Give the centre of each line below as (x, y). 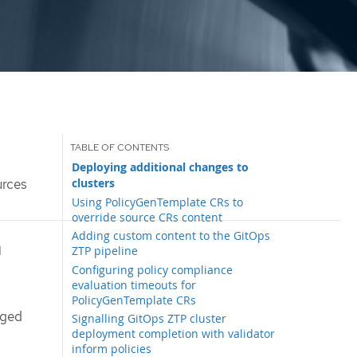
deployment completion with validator (174, 333)
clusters (94, 183)
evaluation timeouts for (134, 284)
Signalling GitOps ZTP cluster (149, 318)
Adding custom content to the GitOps (171, 236)
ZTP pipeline (105, 251)
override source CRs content (147, 217)
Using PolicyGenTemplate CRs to (158, 202)
